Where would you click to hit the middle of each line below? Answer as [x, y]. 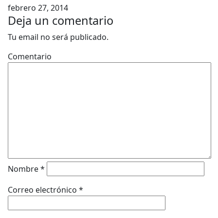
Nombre [24, 169]
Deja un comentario [61, 20]
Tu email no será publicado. [58, 37]
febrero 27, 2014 [38, 8]
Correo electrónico [43, 190]
